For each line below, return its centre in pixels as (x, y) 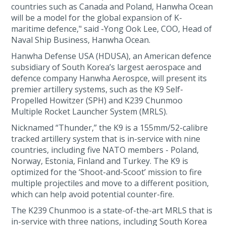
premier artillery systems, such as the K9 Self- (97, 89)
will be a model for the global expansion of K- (97, 18)
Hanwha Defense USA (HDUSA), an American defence (111, 56)
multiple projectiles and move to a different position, (110, 183)
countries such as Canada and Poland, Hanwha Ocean (112, 7)
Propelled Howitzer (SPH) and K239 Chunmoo (97, 100)
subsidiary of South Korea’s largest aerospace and (106, 67)
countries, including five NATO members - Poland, (105, 150)
